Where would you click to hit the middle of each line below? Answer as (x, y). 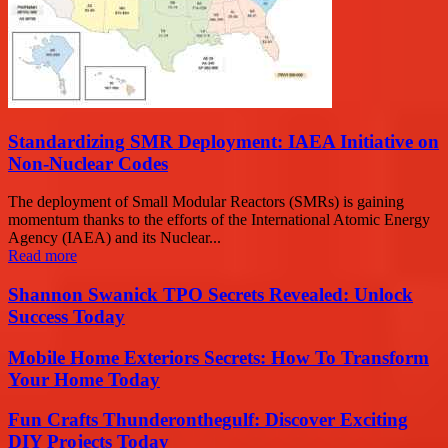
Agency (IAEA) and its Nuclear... (114, 238)
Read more (42, 256)
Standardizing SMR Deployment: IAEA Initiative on (223, 141)
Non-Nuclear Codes (88, 163)
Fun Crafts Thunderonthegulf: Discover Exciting (208, 420)
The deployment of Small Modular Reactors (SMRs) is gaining (206, 202)
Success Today (66, 317)
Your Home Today (84, 379)
